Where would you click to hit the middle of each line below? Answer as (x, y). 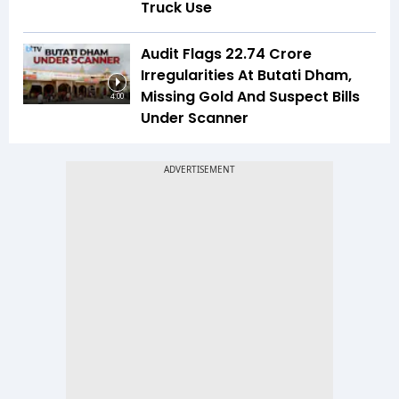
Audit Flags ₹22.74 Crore (226, 54)
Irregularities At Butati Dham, (246, 76)
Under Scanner (195, 118)
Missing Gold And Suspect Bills (250, 97)
